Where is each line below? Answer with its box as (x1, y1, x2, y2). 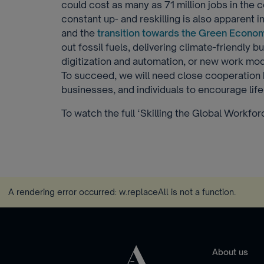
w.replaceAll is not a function (119, 187, 234, 197)
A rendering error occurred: (8, 187, 119, 197)
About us (212, 247, 248, 257)
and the (61, 27, 97, 39)
